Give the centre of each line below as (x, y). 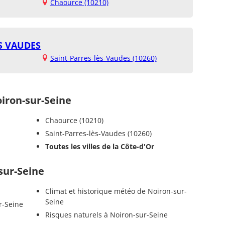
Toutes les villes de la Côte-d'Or (99, 146)
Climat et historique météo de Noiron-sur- (116, 191)
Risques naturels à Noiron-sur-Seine (106, 214)
